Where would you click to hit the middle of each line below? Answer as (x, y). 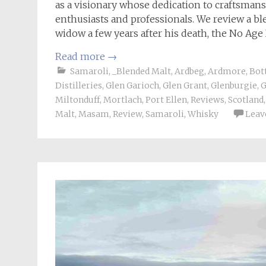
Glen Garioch (132, 85)
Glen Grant (185, 85)
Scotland (246, 100)
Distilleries (79, 85)
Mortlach (123, 100)
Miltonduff (77, 100)
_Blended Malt (142, 71)
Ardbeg (189, 71)
